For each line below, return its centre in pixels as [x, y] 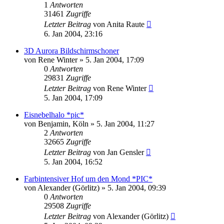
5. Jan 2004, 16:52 [73, 162]
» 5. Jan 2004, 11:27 [121, 124]
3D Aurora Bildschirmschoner [71, 51]
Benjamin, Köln [63, 124]
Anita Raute [125, 24]
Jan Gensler [125, 152]
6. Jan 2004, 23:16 [73, 34]
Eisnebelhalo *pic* [54, 115]
